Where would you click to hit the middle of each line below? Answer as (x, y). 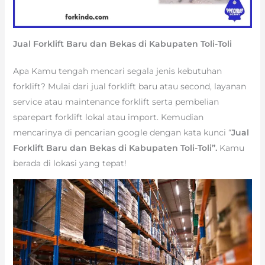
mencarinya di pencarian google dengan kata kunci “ (122, 132)
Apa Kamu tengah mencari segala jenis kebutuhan (117, 71)
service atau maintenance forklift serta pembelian (116, 101)
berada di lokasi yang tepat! (70, 163)
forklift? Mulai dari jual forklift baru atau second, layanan (129, 86)
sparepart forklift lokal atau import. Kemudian (108, 117)
